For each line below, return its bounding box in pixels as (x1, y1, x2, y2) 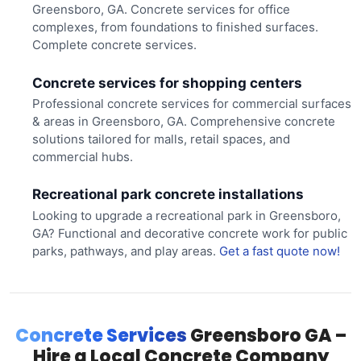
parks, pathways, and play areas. (31, 243, 219, 259)
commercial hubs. (31, 148, 133, 164)
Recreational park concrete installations (31, 186, 304, 203)
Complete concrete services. (31, 37, 197, 53)
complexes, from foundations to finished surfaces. (31, 19, 318, 35)
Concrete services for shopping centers (31, 74, 302, 91)
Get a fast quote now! (218, 243, 340, 259)
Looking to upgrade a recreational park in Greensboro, (31, 207, 341, 223)
